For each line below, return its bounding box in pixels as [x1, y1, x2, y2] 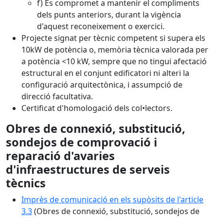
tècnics [6, 175, 46, 191]
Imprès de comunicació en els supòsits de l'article [21, 194, 203, 205]
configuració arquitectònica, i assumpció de [21, 79, 182, 90]
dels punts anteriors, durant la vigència [37, 9, 181, 20]
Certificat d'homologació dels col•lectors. [21, 103, 172, 113]
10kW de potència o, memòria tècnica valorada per [21, 44, 208, 55]
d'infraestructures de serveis [6, 162, 170, 177]
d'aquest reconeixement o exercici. [37, 21, 164, 32]
